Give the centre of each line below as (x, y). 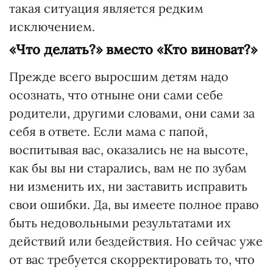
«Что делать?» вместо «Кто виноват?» (133, 49)
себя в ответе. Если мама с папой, (108, 131)
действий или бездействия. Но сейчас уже (136, 241)
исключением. (52, 27)
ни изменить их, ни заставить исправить (128, 186)
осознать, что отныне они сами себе (116, 95)
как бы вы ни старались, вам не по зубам (128, 168)
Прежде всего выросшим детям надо (119, 76)
